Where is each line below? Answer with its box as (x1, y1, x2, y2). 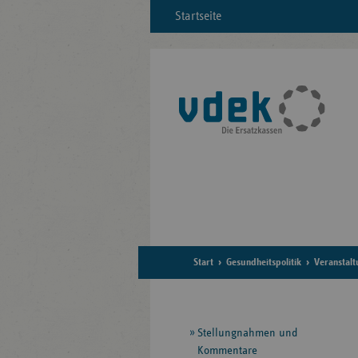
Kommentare (197, 344, 257, 356)
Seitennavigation (189, 321, 272, 335)
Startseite (175, 10, 221, 22)
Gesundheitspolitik (225, 257, 301, 268)
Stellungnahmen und (197, 326, 298, 339)
